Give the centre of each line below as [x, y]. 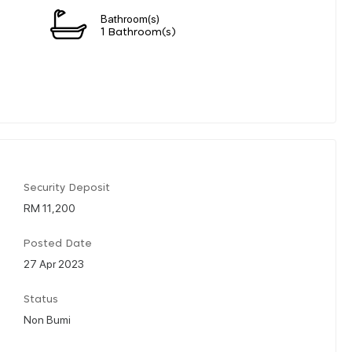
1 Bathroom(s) [138, 32]
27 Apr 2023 [54, 263]
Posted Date [58, 244]
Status [41, 299]
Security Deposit [67, 188]
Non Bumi [47, 319]
